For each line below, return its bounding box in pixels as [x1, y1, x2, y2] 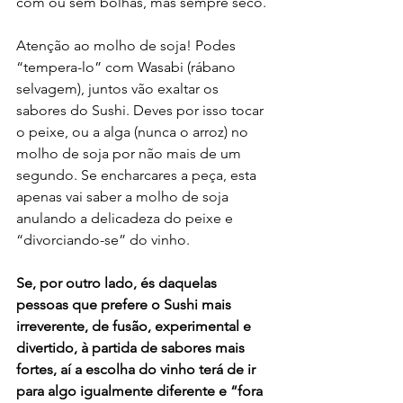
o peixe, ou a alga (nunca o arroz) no [16, 122, 252, 140]
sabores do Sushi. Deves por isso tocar [16, 101, 267, 119]
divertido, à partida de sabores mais [16, 338, 248, 356]
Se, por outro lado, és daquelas [16, 273, 220, 291]
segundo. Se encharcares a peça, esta [16, 166, 260, 184]
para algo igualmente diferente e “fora [16, 381, 266, 399]
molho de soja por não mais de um [16, 144, 245, 162]
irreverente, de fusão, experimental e [16, 317, 255, 335]
